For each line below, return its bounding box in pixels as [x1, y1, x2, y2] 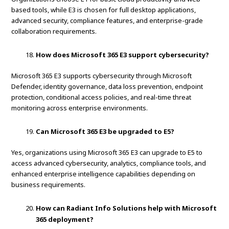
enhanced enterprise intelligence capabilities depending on [11, 169, 196, 179]
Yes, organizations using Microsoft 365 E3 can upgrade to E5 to [11, 148, 203, 157]
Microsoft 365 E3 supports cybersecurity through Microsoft [11, 71, 192, 81]
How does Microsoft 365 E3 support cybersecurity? [36, 50, 210, 60]
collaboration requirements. [11, 27, 97, 36]
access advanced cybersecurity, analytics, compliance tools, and [11, 158, 207, 168]
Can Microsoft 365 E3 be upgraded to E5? [36, 127, 175, 136]
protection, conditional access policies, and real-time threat [11, 93, 192, 102]
